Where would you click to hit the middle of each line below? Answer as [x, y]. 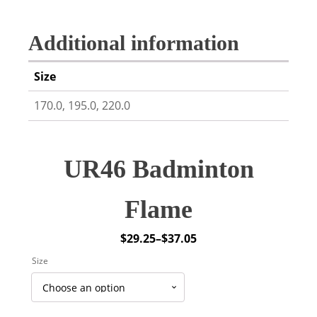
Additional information [134, 43]
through [143, 299]
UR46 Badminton [158, 169]
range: [138, 264]
